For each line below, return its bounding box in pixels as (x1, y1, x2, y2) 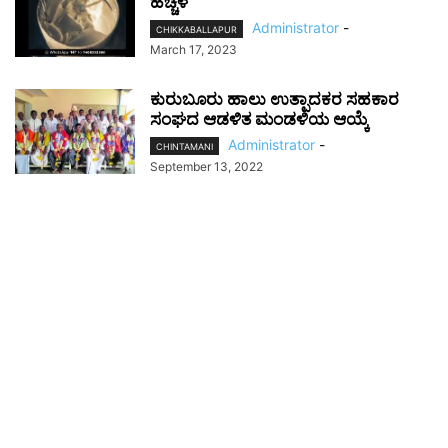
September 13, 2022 (150, 159, 263, 175)
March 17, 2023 (150, 42, 237, 58)
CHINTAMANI (156, 141, 213, 153)
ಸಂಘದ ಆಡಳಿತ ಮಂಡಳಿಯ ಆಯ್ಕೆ (150, 109, 369, 130)
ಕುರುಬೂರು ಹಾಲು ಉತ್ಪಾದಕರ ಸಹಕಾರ (150, 89, 399, 110)
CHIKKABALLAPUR (156, 24, 237, 36)
